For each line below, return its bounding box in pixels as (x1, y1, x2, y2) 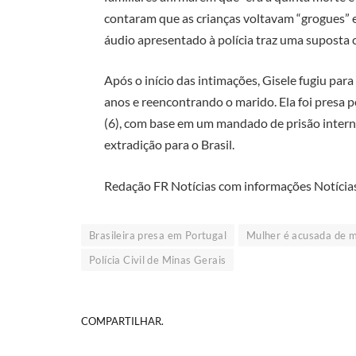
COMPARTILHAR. (81, 315, 164, 328)
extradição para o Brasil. (104, 137, 235, 153)
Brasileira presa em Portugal (89, 228, 226, 242)
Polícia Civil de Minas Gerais (89, 253, 226, 266)
